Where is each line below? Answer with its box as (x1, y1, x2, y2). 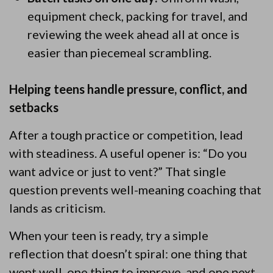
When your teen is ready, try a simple (9, 228, 208, 243)
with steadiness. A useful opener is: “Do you (9, 146, 247, 160)
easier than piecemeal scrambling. (27, 45, 211, 60)
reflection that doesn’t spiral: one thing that (9, 246, 247, 261)
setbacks (9, 100, 58, 115)
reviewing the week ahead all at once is (27, 27, 239, 41)
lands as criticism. (9, 200, 105, 215)
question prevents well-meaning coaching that (9, 182, 261, 197)
